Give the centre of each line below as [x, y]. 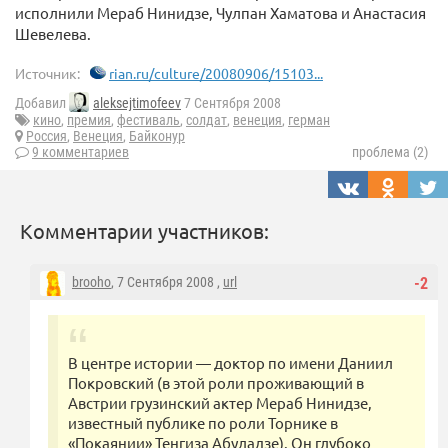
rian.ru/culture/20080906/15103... [216, 73]
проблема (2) [390, 152]
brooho [91, 282]
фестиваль [148, 120]
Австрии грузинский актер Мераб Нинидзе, [220, 403]
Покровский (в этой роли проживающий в [216, 383]
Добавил [42, 103]
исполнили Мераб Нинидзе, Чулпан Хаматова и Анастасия [220, 12]
